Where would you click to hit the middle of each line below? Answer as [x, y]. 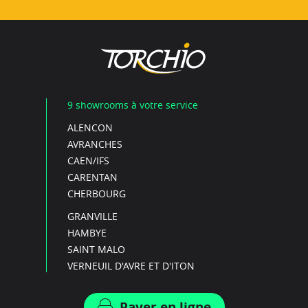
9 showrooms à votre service [133, 104]
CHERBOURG [97, 193]
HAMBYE [87, 232]
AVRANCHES [95, 144]
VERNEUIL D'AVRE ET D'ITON [131, 265]
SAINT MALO [97, 249]
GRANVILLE [93, 216]
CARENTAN [93, 177]
